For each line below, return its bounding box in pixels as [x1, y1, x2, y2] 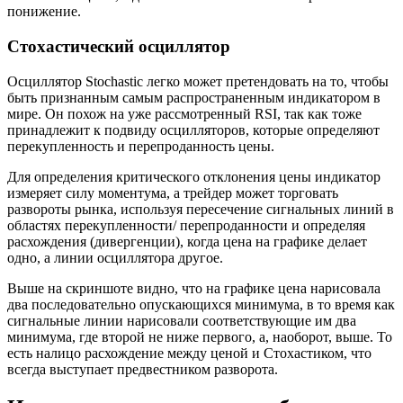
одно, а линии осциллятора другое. [7, 249, 223, 265]
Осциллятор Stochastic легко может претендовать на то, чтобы [7, 73, 389, 89]
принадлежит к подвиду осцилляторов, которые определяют [7, 121, 380, 138]
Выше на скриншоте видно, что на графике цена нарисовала [7, 280, 381, 296]
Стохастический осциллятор [7, 36, 230, 56]
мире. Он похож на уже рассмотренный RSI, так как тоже [7, 105, 362, 121]
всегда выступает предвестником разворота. [7, 361, 278, 377]
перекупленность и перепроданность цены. [7, 138, 274, 154]
